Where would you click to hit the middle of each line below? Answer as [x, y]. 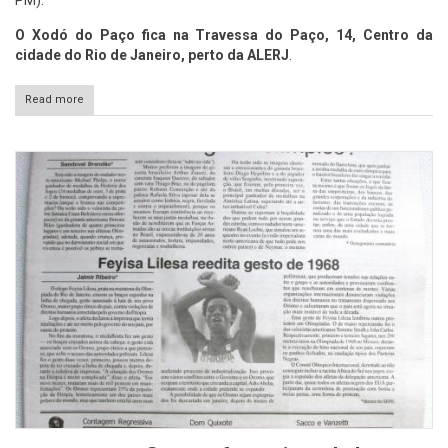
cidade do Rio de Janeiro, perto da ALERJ [152, 54]
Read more [54, 99]
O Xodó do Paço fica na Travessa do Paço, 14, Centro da [224, 34]
